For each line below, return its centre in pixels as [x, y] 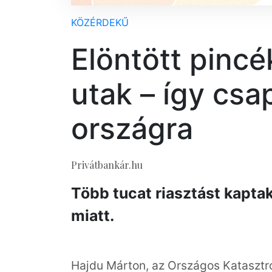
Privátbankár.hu [107, 165]
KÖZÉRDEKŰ [100, 22]
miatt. [93, 216]
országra [132, 128]
